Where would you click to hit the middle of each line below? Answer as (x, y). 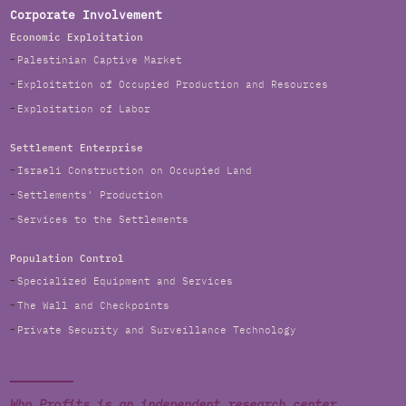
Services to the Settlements (102, 219)
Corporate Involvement (86, 15)
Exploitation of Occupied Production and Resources (172, 84)
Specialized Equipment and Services (125, 281)
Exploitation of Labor (83, 109)
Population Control (67, 258)
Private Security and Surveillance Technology (156, 330)
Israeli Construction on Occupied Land (134, 170)
